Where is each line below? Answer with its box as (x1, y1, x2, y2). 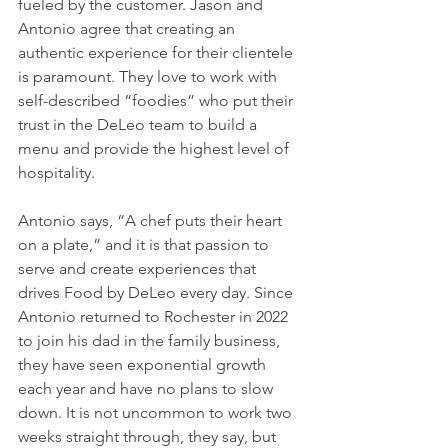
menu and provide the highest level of (18, 139, 293, 159)
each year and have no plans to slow (18, 379, 277, 399)
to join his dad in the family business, (18, 331, 284, 351)
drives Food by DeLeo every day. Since (18, 283, 297, 303)
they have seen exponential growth (18, 355, 270, 375)
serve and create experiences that (18, 259, 260, 279)
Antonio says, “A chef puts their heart (18, 211, 286, 231)
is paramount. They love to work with (18, 67, 281, 87)
